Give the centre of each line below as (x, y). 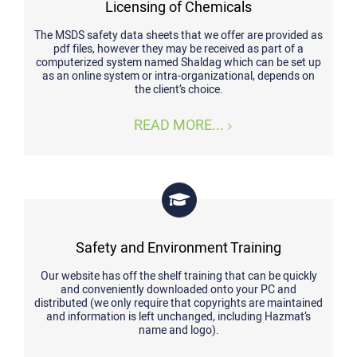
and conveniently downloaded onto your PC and (178, 290)
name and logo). (178, 330)
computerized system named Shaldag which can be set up (178, 63)
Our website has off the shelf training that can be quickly (178, 276)
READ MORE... (178, 126)
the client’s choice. (178, 90)
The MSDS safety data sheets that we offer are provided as (178, 35)
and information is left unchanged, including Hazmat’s (178, 317)
